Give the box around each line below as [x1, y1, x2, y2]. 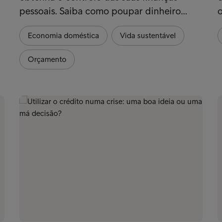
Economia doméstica [27, 30, 99, 40]
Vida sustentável [119, 30, 176, 40]
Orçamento [27, 54, 66, 64]
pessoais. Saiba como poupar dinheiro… [19, 4, 187, 17]
